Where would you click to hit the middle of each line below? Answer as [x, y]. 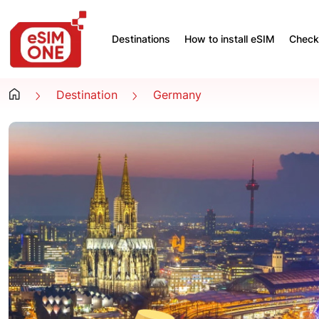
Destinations [141, 39]
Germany [177, 95]
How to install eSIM [230, 39]
